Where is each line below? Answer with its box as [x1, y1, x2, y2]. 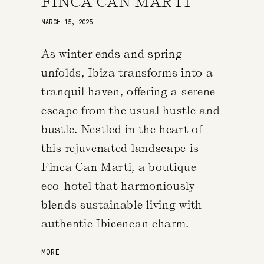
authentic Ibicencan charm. [41, 216, 190, 230]
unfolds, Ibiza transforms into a [41, 65, 213, 80]
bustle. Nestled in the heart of [41, 122, 202, 136]
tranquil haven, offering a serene [41, 84, 216, 98]
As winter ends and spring [41, 47, 183, 61]
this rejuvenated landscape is [41, 141, 199, 155]
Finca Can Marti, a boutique [41, 160, 197, 174]
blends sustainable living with [41, 197, 202, 212]
